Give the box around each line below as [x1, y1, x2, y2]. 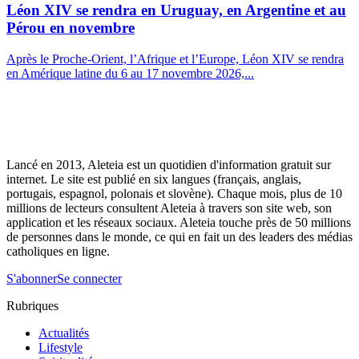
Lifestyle [38, 341, 83, 355]
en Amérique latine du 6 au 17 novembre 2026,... [6, 67, 254, 81]
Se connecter [57, 272, 122, 286]
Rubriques [6, 299, 58, 313]
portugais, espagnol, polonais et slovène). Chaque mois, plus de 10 [6, 187, 342, 201]
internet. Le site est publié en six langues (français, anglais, [6, 172, 301, 187]
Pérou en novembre [6, 19, 135, 37]
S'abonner [6, 272, 57, 286]
